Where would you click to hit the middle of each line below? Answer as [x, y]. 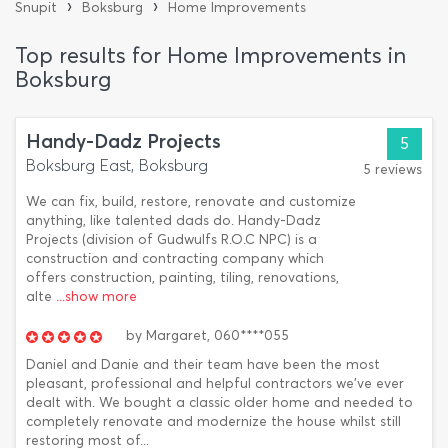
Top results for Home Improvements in [210, 55]
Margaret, [178, 335]
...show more [96, 296]
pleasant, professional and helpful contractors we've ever [215, 383]
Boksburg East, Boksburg [117, 165]
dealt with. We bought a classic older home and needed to [219, 402]
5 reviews [392, 169]
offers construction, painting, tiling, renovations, [182, 277]
